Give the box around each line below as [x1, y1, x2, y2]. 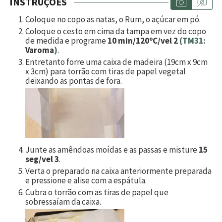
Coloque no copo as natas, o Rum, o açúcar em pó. [25, 13, 201, 25]
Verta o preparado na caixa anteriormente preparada [25, 165, 212, 176]
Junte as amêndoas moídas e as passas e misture [25, 144, 199, 155]
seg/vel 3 [25, 153, 59, 165]
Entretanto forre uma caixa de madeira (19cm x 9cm [25, 56, 208, 67]
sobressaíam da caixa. [25, 196, 101, 207]
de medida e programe [25, 35, 108, 46]
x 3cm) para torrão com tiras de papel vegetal [25, 65, 186, 77]
